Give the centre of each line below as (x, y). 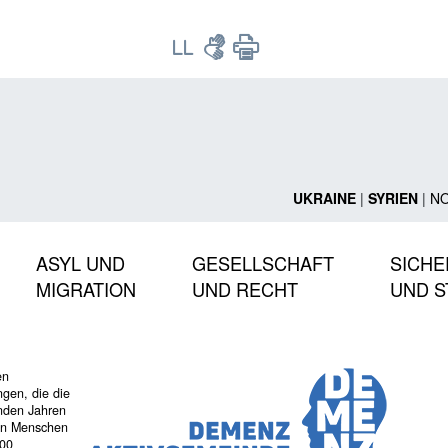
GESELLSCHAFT (263, 262)
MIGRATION (86, 288)
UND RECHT (245, 288)
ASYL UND (80, 262)
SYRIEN (392, 197)
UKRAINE (324, 197)
